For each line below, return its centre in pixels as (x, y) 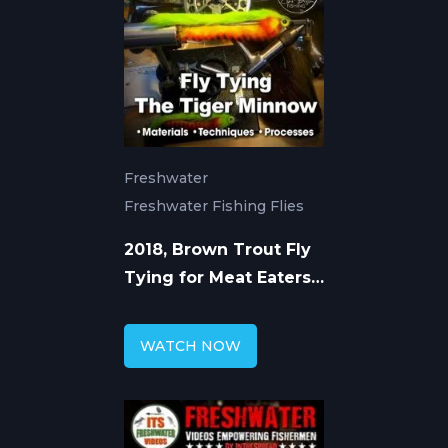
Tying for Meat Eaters (217, 277)
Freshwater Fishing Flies (214, 205)
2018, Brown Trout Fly (217, 249)
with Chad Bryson (200, 305)
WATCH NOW (190, 345)
